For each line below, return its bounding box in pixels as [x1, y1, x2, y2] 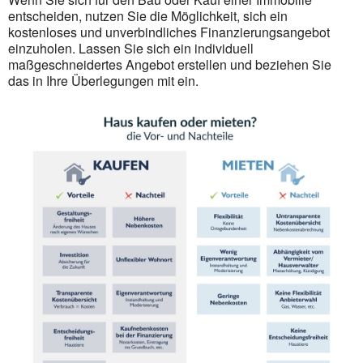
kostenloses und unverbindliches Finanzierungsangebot [8, 23, 330, 41]
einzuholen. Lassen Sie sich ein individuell [8, 39, 254, 58]
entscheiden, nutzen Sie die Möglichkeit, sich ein [8, 6, 288, 25]
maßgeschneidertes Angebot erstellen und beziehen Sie [8, 55, 331, 74]
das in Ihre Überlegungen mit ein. [8, 71, 199, 90]
